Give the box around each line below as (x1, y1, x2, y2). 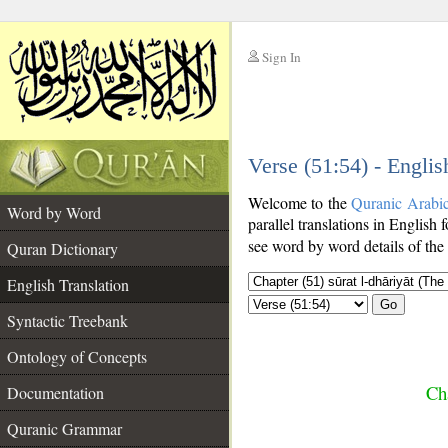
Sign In (262, 48, 301, 66)
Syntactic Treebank (7, 310, 128, 331)
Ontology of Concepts (7, 346, 147, 367)
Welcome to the (248, 192, 352, 213)
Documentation (7, 382, 104, 403)
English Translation (7, 274, 129, 295)
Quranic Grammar (7, 418, 122, 439)
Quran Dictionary (7, 238, 118, 259)
